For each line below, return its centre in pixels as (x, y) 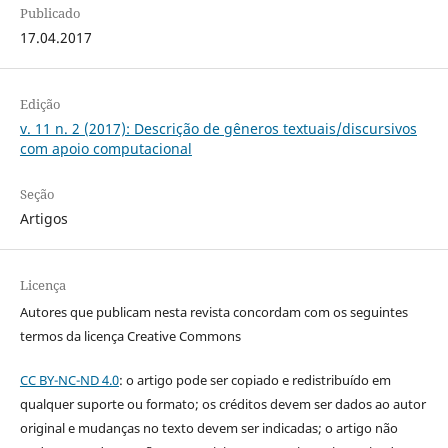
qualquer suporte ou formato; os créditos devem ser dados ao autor (222, 404)
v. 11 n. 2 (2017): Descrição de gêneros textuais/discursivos (218, 129)
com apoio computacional (105, 149)
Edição (40, 104)
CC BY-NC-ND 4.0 (69, 380)
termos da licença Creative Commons (130, 336)
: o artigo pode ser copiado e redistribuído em (254, 380)
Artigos (43, 219)
